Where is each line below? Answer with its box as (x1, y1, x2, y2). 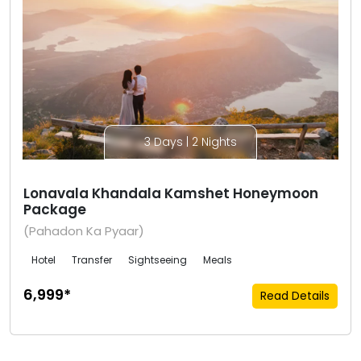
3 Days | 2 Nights (140, 133, 237, 150)
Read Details (260, 287, 330, 304)
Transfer (72, 252, 112, 267)
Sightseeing (128, 252, 187, 267)
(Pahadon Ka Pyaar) (23, 222, 144, 239)
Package (23, 199, 86, 219)
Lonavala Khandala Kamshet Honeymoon (23, 183, 318, 203)
